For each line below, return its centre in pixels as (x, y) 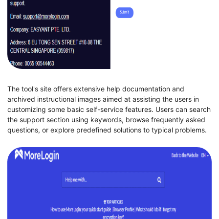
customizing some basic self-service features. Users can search (109, 109)
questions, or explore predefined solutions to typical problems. (107, 130)
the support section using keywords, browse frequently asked (106, 119)
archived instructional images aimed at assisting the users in (103, 99)
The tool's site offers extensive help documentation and (96, 88)
